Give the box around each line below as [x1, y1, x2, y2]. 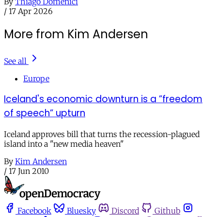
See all [4, 56, 27, 66]
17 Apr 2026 [9, 6, 53, 16]
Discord [111, 205, 139, 216]
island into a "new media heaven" [4, 139, 124, 149]
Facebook [17, 205, 51, 216]
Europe [23, 73, 49, 83]
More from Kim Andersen [4, 26, 148, 42]
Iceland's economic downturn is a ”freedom [4, 93, 202, 106]
